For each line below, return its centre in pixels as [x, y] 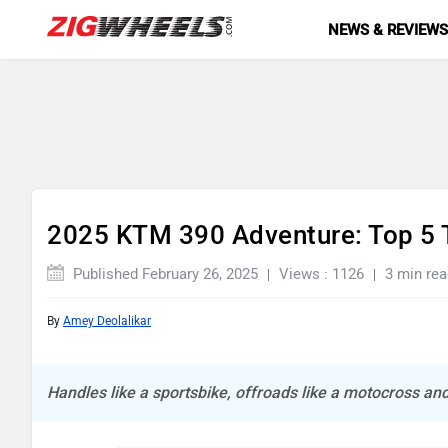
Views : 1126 [321, 274]
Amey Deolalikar [107, 321]
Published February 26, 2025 [163, 274]
